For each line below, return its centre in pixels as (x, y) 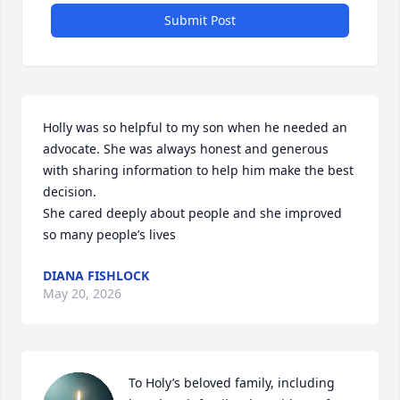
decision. (71, 192)
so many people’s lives (109, 234)
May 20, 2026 (82, 293)
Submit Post (200, 20)
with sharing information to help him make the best (198, 170)
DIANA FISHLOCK (96, 275)
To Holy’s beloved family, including (232, 383)
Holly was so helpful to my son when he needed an (195, 127)
